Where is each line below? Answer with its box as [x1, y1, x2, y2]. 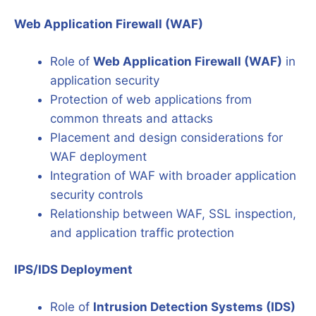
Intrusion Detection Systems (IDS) [93, 299, 296, 314]
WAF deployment [50, 149, 147, 164]
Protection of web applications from [50, 92, 252, 107]
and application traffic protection [50, 225, 234, 240]
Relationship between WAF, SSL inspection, [50, 206, 296, 221]
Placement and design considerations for [50, 130, 283, 145]
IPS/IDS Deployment [14, 262, 133, 276]
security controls [50, 187, 143, 202]
